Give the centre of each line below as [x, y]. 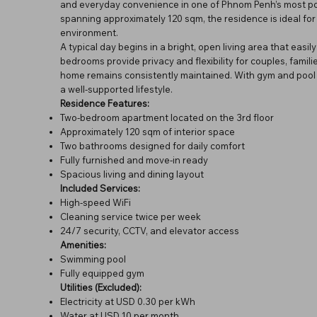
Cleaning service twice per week [130, 216]
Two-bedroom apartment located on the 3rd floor [167, 117]
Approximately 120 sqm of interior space [147, 131]
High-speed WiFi [95, 202]
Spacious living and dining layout [132, 174]
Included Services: [100, 188]
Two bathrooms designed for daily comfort [152, 145]
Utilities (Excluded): [100, 287]
